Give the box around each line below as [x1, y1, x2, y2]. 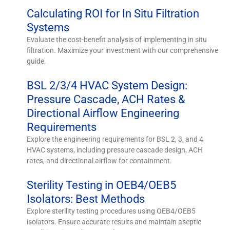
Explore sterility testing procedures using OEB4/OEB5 [27, 206, 196, 215]
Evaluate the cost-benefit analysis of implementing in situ [27, 35, 207, 44]
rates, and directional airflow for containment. [27, 156, 172, 165]
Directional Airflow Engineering [27, 106, 180, 120]
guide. [27, 56, 47, 65]
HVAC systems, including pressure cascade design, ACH [27, 145, 203, 154]
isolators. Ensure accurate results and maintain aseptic [27, 217, 202, 226]
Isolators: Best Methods [27, 192, 145, 205]
